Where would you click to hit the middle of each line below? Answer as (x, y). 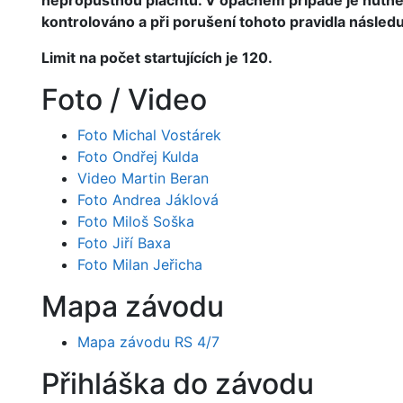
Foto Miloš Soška (135, 221)
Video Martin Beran (143, 178)
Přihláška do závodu (177, 384)
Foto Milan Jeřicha (139, 264)
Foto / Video (124, 99)
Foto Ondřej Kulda (138, 157)
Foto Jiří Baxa (124, 243)
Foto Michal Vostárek (149, 135)
